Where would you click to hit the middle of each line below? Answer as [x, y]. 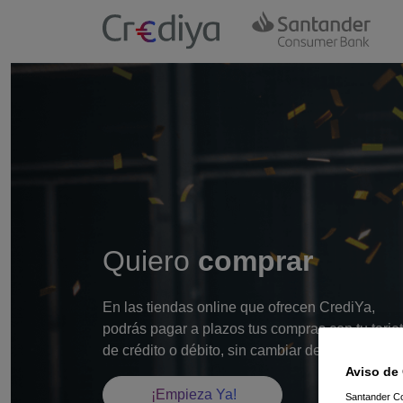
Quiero [150, 261]
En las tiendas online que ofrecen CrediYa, [239, 308]
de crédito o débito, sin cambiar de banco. [235, 351]
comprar [255, 261]
